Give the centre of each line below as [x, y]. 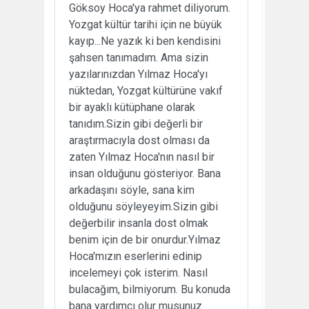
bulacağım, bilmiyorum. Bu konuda [150, 289]
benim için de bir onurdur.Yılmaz [145, 239]
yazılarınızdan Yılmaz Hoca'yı [138, 74]
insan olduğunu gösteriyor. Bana [145, 173]
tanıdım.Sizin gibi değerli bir [136, 123]
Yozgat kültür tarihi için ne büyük [146, 24]
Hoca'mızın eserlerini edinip [136, 256]
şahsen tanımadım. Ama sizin [139, 57]
